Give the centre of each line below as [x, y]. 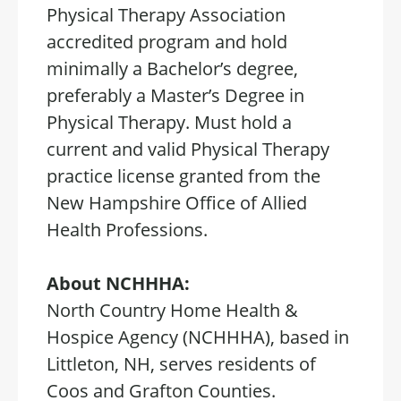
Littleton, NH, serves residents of [181, 364]
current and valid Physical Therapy [188, 149]
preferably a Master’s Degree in [175, 95]
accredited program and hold [167, 42]
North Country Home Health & [172, 310]
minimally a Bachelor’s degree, [172, 68]
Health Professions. [127, 230]
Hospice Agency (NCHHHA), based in [198, 337]
